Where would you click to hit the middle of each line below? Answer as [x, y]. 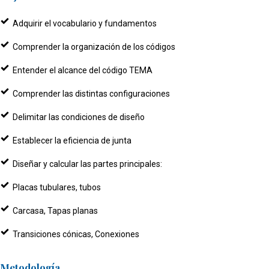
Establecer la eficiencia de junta [72, 140]
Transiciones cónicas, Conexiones [76, 234]
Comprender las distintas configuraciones [91, 93]
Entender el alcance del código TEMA [83, 70]
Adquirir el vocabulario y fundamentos [85, 23]
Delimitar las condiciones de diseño [79, 117]
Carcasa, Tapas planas [55, 210]
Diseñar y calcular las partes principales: [87, 164]
